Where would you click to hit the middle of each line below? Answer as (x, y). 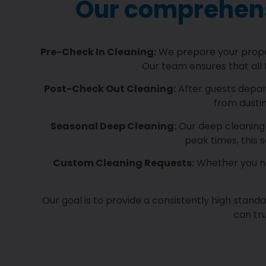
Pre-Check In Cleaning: (98, 52)
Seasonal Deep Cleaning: (113, 126)
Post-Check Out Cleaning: (110, 89)
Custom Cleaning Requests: (123, 163)
